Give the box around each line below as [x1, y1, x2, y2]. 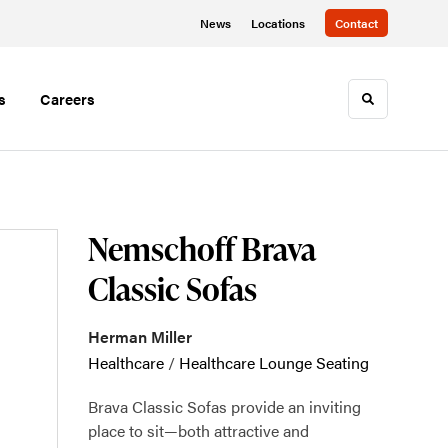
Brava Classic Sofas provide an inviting [88, 395, 361, 418]
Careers [40, 88, 95, 109]
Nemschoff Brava [88, 226, 316, 271]
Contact [335, 14, 378, 32]
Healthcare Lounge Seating [179, 351, 369, 374]
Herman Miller [88, 325, 192, 348]
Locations [251, 14, 305, 32]
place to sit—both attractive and [88, 419, 309, 442]
